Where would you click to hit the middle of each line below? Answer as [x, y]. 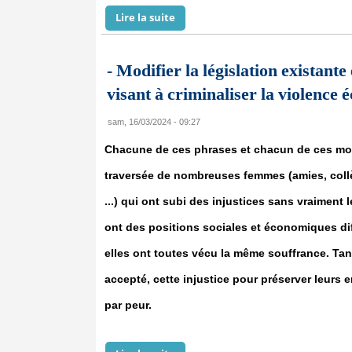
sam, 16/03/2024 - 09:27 [154, 122]
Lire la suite [145, 17]
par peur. [128, 305]
